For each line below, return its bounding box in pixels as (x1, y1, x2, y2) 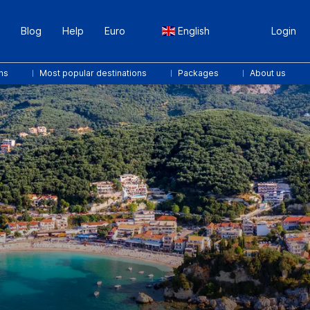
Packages (178, 68, 219, 78)
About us (250, 68, 286, 78)
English (175, 25, 210, 37)
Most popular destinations (39, 68, 147, 78)
